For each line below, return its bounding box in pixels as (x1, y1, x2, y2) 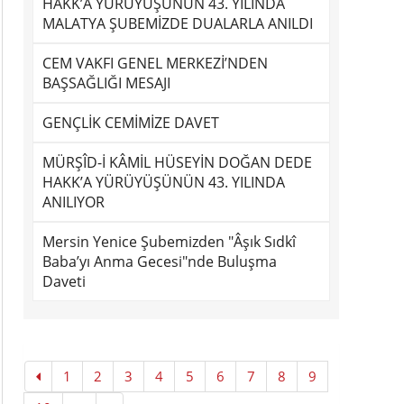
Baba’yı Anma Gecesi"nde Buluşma (42, 252, 277, 271)
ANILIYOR (42, 192, 105, 212)
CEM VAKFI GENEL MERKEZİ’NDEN (42, 53, 268, 73)
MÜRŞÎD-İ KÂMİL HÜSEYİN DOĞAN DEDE (42, 152, 312, 172)
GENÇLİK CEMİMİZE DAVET (42, 113, 219, 133)
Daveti (42, 271, 86, 291)
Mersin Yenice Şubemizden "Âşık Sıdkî (42, 232, 296, 252)
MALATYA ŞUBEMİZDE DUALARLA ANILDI (42, 14, 313, 33)
